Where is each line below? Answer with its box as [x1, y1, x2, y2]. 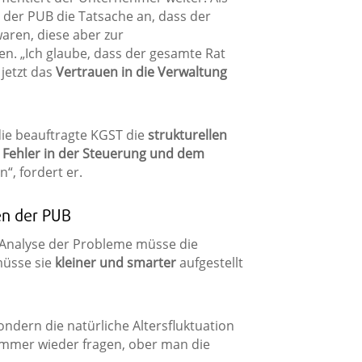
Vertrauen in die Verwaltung [55, 63, 227, 82]
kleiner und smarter [54, 254, 176, 272]
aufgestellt [175, 254, 243, 272]
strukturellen [147, 126, 227, 145]
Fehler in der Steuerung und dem [2, 145, 204, 163]
